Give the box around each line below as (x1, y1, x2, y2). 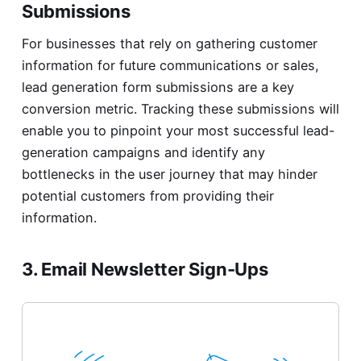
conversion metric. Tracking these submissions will (21, 101, 339, 118)
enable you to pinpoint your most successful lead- (21, 122, 334, 139)
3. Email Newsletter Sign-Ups (21, 259, 268, 280)
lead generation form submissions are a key (21, 79, 294, 96)
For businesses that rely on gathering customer (21, 35, 317, 52)
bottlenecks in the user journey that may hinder (21, 166, 317, 183)
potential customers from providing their (21, 188, 274, 205)
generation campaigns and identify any (21, 144, 265, 161)
